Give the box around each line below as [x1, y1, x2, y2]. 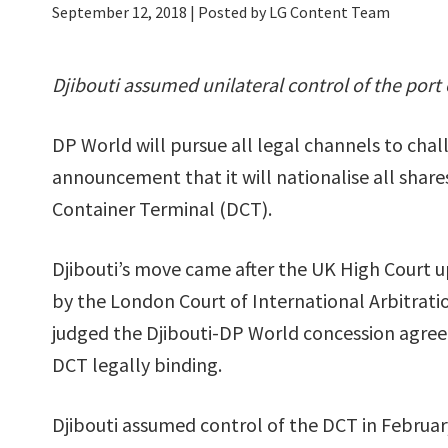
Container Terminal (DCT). [52, 196, 272, 221]
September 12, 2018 [52, 2, 187, 22]
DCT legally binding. [52, 352, 222, 377]
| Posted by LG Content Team [187, 2, 390, 22]
